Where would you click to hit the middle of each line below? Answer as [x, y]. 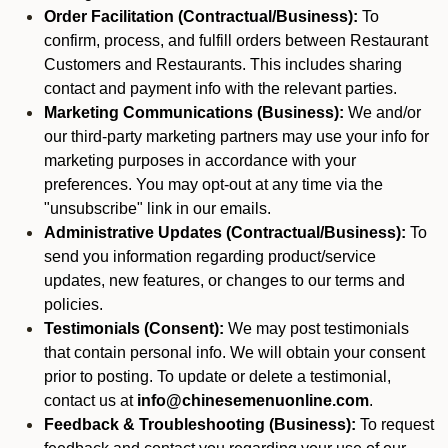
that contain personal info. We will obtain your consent [234, 352]
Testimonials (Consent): [134, 328]
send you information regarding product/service [210, 256]
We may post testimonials [316, 328]
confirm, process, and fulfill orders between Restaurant [236, 40]
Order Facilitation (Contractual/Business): [201, 16]
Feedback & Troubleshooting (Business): [200, 424]
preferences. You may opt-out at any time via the [213, 184]
